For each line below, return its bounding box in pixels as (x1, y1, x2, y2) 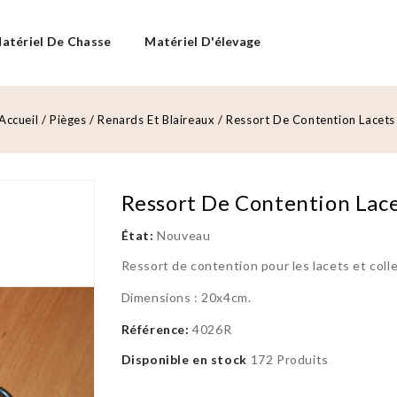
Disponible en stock (121, 352, 247, 367)
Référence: (121, 322, 190, 337)
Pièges (49, 113, 87, 127)
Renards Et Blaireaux (97, 113, 215, 127)
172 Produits (250, 352, 329, 367)
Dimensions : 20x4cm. (121, 290, 252, 305)
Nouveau (157, 228, 211, 243)
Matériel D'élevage (144, 34, 261, 49)
